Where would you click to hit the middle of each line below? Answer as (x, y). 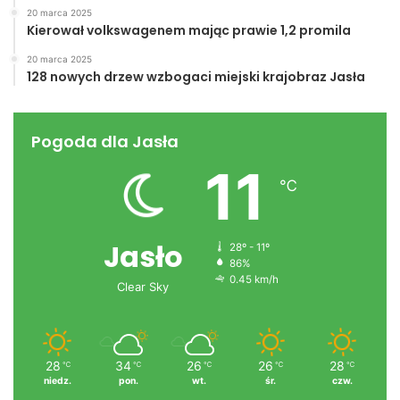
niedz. (58, 381)
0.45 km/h (254, 280)
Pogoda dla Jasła (105, 142)
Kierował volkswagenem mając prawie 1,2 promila (189, 31)
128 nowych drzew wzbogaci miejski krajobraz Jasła (196, 77)
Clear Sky (143, 287)
